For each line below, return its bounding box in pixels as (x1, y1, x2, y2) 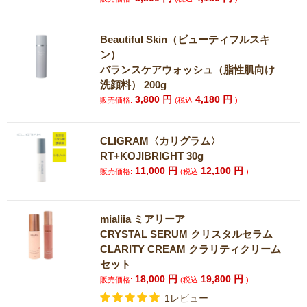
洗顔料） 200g (100, 79, 167, 90)
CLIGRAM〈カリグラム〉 (100, 135, 221, 147)
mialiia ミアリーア (100, 213, 186, 225)
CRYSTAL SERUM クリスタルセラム (100, 228, 273, 240)
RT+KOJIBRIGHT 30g (100, 150, 204, 162)
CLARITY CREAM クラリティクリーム (100, 243, 282, 255)
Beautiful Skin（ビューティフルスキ (100, 34, 271, 45)
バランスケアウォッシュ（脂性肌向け (100, 64, 286, 75)
